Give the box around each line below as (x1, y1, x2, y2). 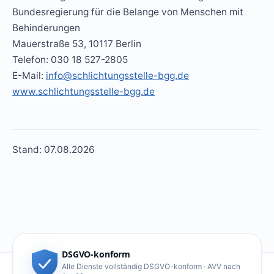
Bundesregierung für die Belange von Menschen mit (12, 6, 243, 18)
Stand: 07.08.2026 (12, 144, 95, 155)
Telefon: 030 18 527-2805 (12, 54, 128, 65)
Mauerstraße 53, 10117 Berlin (12, 38, 141, 50)
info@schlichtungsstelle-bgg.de (46, 70, 189, 81)
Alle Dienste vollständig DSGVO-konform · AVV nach (62, 261, 240, 271)
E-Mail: (12, 70, 46, 81)
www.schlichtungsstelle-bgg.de (12, 86, 155, 97)
